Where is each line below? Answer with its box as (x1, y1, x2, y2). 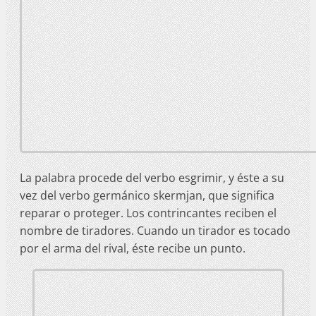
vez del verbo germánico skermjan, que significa (20, 187, 274, 203)
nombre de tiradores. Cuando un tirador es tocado (20, 222, 291, 238)
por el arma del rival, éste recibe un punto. (20, 240, 245, 256)
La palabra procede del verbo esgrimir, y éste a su (20, 169, 284, 186)
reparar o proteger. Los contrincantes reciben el (20, 205, 276, 221)
